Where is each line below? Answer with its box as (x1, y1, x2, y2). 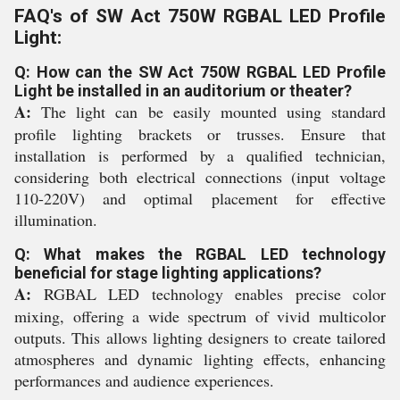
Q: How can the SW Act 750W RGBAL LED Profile (14, 62, 386, 81)
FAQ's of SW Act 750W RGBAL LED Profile (14, 4, 386, 27)
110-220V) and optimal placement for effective (14, 187, 386, 209)
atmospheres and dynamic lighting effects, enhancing (14, 347, 386, 370)
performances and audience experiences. (14, 369, 274, 391)
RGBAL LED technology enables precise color (31, 282, 386, 304)
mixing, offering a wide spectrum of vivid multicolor (14, 304, 386, 327)
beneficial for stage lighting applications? (14, 262, 321, 282)
